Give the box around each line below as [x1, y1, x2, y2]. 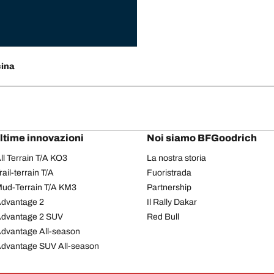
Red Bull [147, 212, 179, 221]
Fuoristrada [147, 168, 191, 177]
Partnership [147, 182, 191, 192]
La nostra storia [147, 153, 206, 163]
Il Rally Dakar [147, 197, 197, 207]
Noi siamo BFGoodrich [147, 132, 257, 143]
